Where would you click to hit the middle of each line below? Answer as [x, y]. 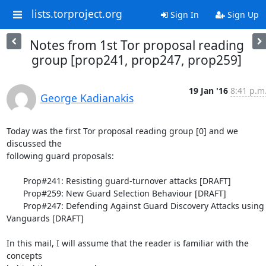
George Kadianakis [87, 98]
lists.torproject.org [77, 14]
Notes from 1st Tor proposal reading [137, 45]
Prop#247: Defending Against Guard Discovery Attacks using [15, 206]
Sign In [183, 15]
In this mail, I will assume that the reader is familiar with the [127, 243]
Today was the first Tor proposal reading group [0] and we [122, 131]
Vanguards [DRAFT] [45, 218]
